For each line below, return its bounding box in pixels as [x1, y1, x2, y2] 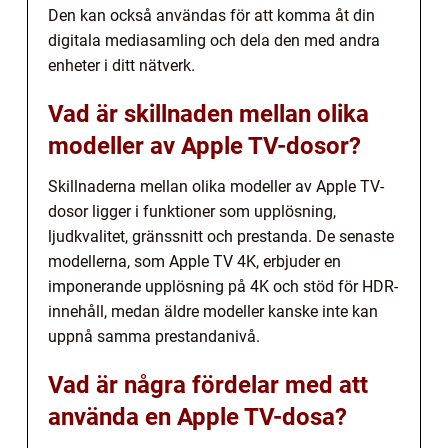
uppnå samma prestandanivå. [48, 327, 260, 347]
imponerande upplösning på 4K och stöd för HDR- [48, 277, 398, 297]
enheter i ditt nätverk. [48, 56, 195, 76]
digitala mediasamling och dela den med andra [48, 31, 380, 51]
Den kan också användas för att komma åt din [48, 6, 375, 26]
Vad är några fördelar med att [48, 371, 368, 400]
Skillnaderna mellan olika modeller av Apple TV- [48, 177, 384, 197]
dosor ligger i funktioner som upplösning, [48, 202, 336, 222]
